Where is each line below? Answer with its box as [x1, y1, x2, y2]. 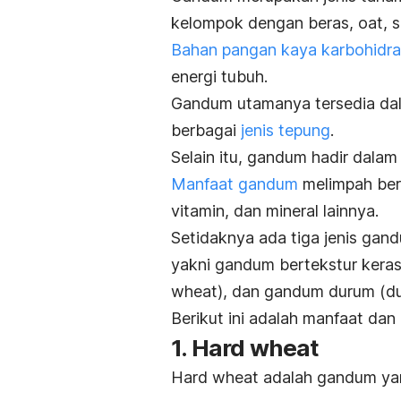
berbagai [171, 120, 241, 140]
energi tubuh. [171, 66, 272, 86]
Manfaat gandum [171, 174, 298, 193]
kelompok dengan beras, [171, 13, 358, 32]
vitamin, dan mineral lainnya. [171, 200, 379, 220]
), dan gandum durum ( [218, 281, 386, 301]
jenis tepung [241, 120, 330, 140]
